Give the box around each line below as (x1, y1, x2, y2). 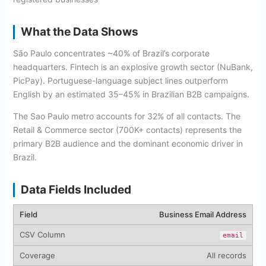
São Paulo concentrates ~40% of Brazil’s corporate (12, 47, 210, 58)
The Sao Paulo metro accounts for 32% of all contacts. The (12, 110, 240, 121)
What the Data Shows (20, 24, 138, 39)
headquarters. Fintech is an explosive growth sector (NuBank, (12, 61, 253, 72)
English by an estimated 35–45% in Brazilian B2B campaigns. (12, 88, 249, 99)
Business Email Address (159, 209, 246, 219)
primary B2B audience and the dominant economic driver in (12, 138, 243, 148)
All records (206, 250, 246, 260)
